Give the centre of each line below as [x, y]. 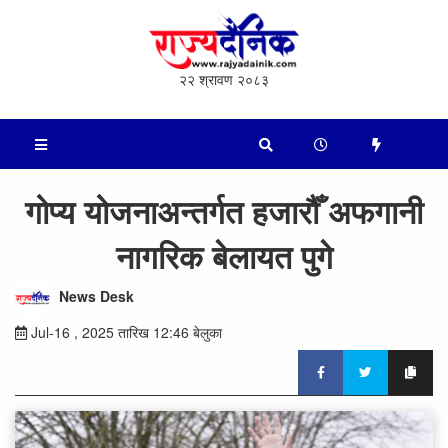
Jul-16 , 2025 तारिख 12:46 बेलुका [124, 332]
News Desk [96, 295]
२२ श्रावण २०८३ [224, 79]
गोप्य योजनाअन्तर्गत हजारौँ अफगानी [224, 211]
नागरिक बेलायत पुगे [224, 256]
